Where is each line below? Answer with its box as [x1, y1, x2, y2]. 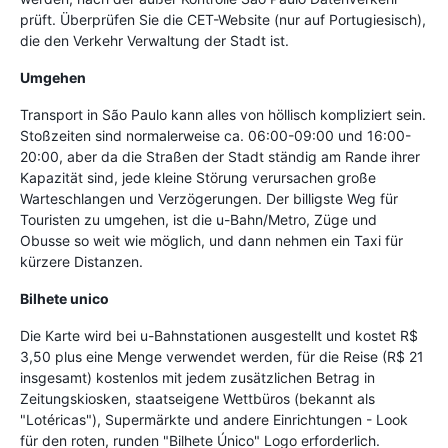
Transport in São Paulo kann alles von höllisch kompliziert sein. [20, 105, 426, 123]
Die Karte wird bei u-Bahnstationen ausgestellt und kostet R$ [20, 326, 418, 344]
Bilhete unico [20, 289, 109, 307]
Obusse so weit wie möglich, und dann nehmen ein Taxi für [20, 231, 403, 249]
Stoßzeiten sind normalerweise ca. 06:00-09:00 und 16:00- [20, 126, 411, 144]
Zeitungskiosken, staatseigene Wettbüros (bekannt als [20, 389, 375, 407]
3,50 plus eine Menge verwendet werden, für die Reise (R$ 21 [20, 347, 424, 365]
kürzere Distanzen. [20, 252, 143, 270]
